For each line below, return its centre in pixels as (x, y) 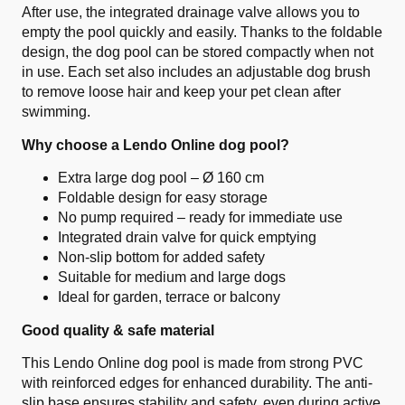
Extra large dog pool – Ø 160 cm (161, 178)
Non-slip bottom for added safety (161, 257)
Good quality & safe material (118, 330)
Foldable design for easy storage (163, 198)
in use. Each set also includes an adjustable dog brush (196, 72)
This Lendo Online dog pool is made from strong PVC (193, 363)
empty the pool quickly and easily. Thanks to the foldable (202, 32)
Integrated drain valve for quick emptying (187, 237)
